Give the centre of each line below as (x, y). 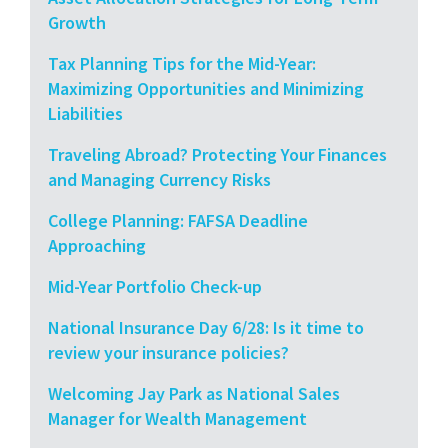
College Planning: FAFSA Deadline (178, 220)
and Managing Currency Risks (159, 179)
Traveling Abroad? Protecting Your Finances (217, 154)
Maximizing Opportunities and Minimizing (206, 88)
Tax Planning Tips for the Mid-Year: (182, 63)
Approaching (97, 245)
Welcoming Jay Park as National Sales (194, 393)
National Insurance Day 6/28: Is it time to (206, 327)
